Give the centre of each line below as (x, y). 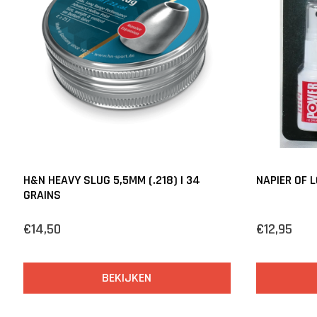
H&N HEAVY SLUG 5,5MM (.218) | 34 (112, 180)
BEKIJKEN (127, 278)
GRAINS (42, 195)
